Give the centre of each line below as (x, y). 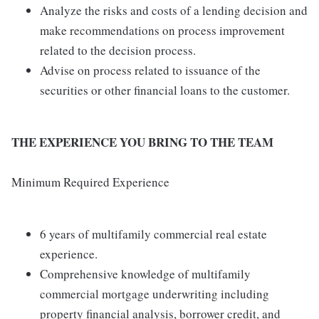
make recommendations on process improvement (162, 30)
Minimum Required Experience (90, 182)
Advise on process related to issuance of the (150, 70)
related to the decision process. (118, 50)
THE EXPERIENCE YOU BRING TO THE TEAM (142, 142)
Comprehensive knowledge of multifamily (145, 274)
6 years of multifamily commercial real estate (153, 234)
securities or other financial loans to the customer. (165, 90)
